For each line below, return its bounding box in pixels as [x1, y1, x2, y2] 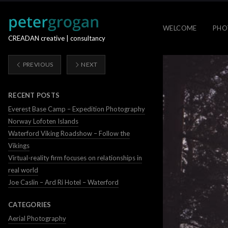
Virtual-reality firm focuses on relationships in [8, 154, 142, 162]
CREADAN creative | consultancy [8, 34, 105, 42]
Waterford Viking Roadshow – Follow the [8, 129, 130, 137]
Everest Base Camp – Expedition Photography [8, 105, 145, 113]
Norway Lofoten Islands [8, 117, 78, 125]
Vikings [8, 141, 30, 150]
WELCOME [163, 24, 197, 32]
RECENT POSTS [8, 91, 60, 99]
